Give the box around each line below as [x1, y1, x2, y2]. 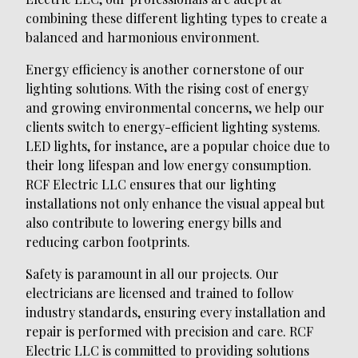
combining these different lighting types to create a [26, 10, 327, 27]
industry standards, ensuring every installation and [26, 304, 326, 321]
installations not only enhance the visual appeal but [26, 195, 324, 213]
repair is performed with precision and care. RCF [26, 323, 313, 340]
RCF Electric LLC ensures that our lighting [26, 176, 276, 193]
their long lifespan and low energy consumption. [26, 157, 312, 174]
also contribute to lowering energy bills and [26, 214, 282, 232]
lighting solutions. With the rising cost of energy [26, 80, 308, 97]
